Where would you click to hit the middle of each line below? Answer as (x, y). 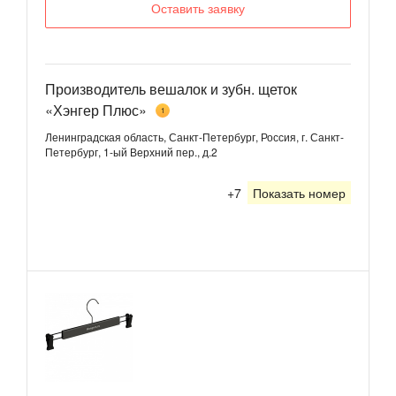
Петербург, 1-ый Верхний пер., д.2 (131, 152)
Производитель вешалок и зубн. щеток (171, 89)
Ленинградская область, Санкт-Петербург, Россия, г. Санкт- (194, 137)
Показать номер (299, 193)
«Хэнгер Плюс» (96, 110)
